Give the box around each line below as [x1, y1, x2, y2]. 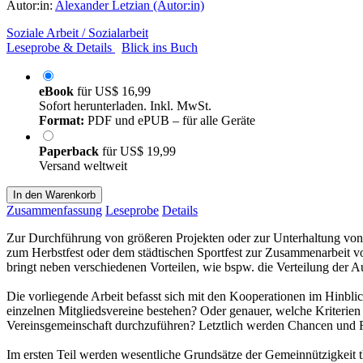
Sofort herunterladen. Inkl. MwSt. [39, 98, 211, 113]
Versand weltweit [39, 158, 127, 173]
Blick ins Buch [122, 40, 198, 54]
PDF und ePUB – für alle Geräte [84, 113, 255, 127]
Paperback [39, 143, 102, 158]
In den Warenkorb [13, 188, 96, 201]
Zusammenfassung [6, 203, 102, 217]
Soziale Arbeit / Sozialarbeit [6, 25, 148, 40]
